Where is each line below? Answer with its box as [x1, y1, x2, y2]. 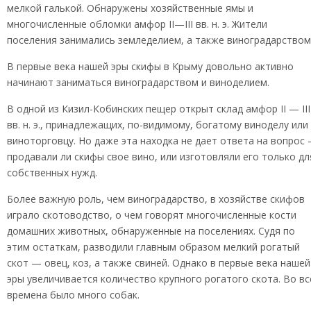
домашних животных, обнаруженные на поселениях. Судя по [7, 224, 295, 237]
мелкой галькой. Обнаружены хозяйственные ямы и [7, 1, 253, 15]
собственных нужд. [7, 166, 97, 179]
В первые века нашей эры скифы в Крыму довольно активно [7, 60, 294, 73]
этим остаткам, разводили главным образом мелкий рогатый [7, 240, 300, 253]
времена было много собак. [7, 288, 140, 301]
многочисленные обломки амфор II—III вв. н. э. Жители [7, 17, 267, 31]
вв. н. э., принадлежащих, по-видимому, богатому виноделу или [7, 118, 308, 131]
